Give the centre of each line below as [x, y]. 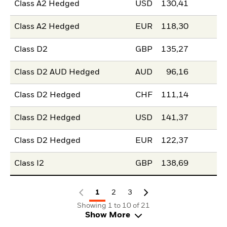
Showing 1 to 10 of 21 [113, 206]
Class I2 [29, 164]
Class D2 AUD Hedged [57, 73]
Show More [107, 216]
